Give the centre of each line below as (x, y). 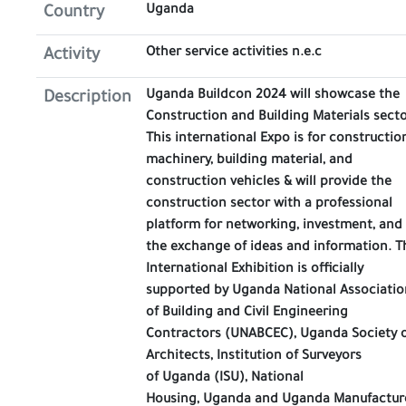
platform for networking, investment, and (274, 227)
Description (87, 99)
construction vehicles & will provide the (269, 183)
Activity (72, 56)
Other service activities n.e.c (234, 53)
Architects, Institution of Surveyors (254, 357)
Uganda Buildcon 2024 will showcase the (273, 96)
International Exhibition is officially (255, 270)
